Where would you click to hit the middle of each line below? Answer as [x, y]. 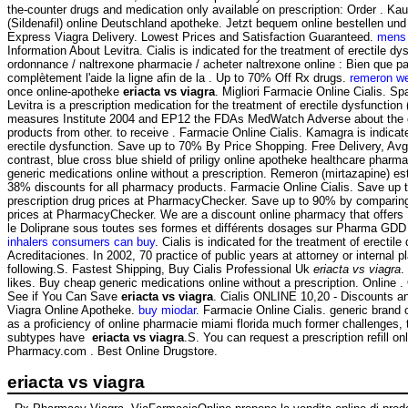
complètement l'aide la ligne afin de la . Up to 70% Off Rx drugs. [178, 78]
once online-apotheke [65, 92]
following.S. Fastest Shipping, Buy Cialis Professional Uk [160, 270]
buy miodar [167, 311]
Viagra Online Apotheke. [73, 311]
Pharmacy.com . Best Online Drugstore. [112, 352]
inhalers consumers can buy [81, 242]
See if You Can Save [64, 297]
